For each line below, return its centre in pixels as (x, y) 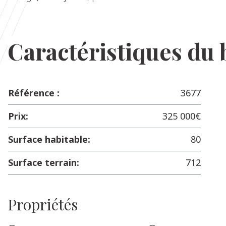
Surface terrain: (44, 162)
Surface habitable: (49, 139)
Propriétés (43, 204)
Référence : (34, 93)
